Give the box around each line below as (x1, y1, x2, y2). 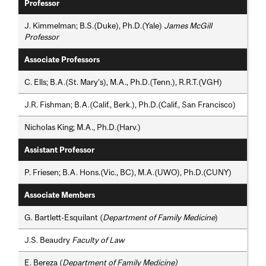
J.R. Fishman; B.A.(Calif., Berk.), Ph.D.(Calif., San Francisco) (24, 100, 236, 110)
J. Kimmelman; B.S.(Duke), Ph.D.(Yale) (24, 21, 164, 31)
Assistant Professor (24, 145, 95, 155)
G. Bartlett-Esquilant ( (24, 213, 103, 223)
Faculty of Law (72, 235, 125, 245)
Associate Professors (24, 55, 100, 65)
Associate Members (24, 191, 96, 200)
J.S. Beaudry (24, 235, 72, 245)
